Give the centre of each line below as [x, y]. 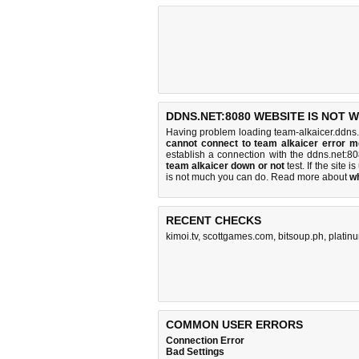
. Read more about [308, 177]
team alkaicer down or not [225, 166]
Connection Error [205, 341]
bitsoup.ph [301, 236]
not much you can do [221, 177]
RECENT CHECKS [214, 220]
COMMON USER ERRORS [234, 325]
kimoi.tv [182, 236]
